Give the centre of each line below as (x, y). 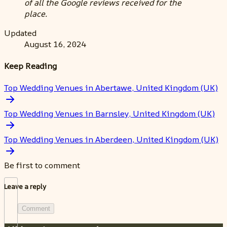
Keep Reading (30, 66)
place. (36, 13)
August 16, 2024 (55, 44)
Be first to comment (42, 165)
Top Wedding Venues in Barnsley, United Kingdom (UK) (109, 114)
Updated (20, 33)
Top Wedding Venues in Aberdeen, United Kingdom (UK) (111, 140)
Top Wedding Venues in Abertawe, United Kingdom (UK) (111, 88)
